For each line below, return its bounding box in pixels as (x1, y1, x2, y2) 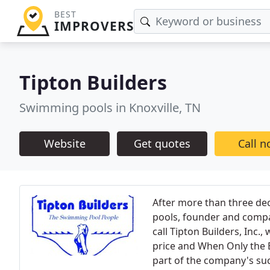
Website (43, 136, 86, 151)
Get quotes (134, 136, 190, 151)
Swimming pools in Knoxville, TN (19, 99, 201, 116)
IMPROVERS (54, 17, 134, 34)
